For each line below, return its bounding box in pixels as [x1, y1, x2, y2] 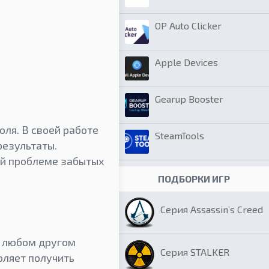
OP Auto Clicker [155, 20, 222, 31]
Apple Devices [155, 56, 218, 68]
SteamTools [155, 130, 204, 141]
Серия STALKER [160, 246, 229, 258]
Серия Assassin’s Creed [160, 204, 263, 215]
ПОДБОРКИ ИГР [158, 173, 230, 184]
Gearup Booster [155, 93, 223, 104]
